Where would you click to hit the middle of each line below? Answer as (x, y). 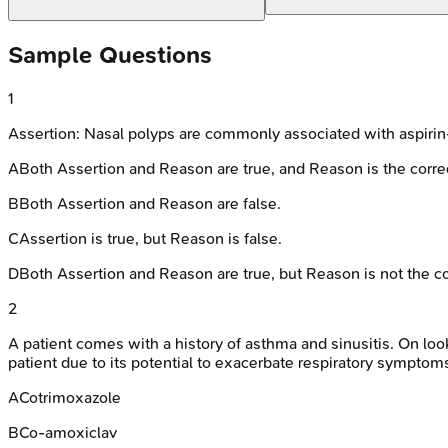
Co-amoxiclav (68, 433)
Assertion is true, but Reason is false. (150, 239)
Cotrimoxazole (70, 398)
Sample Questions (110, 55)
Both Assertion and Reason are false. (150, 204)
